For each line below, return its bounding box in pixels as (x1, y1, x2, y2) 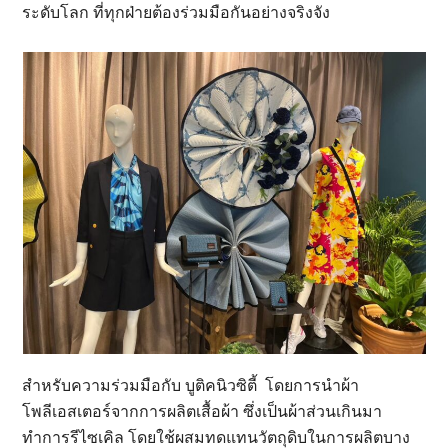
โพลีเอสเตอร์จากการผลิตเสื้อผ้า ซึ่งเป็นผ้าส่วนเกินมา (22, 401, 383, 421)
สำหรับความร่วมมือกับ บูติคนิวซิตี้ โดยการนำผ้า (22, 375, 360, 395)
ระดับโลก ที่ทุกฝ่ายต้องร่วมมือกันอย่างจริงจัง (22, 2, 331, 22)
